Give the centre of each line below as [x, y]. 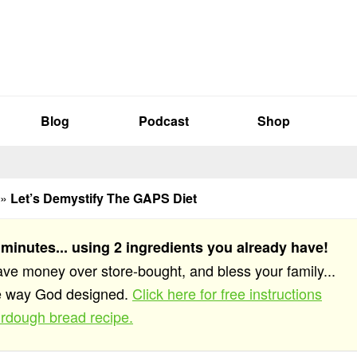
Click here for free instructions [227, 293]
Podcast [163, 121]
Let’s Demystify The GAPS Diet [104, 198]
